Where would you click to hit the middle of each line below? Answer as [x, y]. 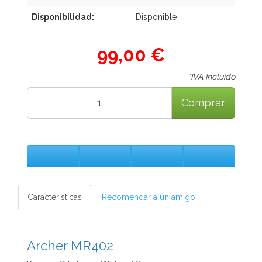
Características [55, 197]
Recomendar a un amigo [149, 197]
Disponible [156, 17]
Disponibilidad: [63, 17]
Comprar [203, 102]
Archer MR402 [70, 245]
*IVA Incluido [212, 76]
